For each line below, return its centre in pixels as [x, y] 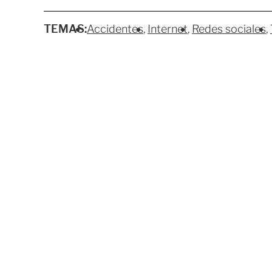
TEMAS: [65, 29]
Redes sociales [229, 29]
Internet [168, 29]
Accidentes [115, 29]
